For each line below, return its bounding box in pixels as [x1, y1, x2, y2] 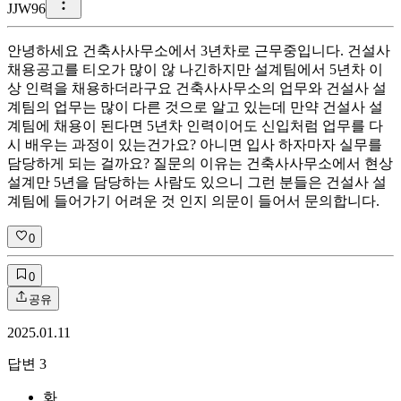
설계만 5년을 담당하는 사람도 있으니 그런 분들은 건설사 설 [7, 174, 387, 190]
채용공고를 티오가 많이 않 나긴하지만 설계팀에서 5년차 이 [7, 61, 383, 77]
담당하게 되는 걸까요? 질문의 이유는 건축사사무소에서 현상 [7, 155, 393, 171]
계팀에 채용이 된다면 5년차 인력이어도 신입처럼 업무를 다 [7, 117, 383, 133]
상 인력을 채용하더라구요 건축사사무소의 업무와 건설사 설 [7, 80, 387, 96]
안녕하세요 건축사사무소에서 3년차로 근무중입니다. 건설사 [7, 42, 390, 58]
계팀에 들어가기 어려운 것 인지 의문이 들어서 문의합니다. [7, 192, 380, 209]
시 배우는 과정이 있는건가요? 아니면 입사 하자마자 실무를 [7, 136, 382, 152]
